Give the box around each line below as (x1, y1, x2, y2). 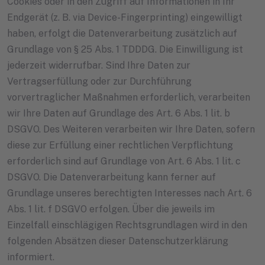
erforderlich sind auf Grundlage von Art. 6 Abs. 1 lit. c (7, 156, 241, 167)
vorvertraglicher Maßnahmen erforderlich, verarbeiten (7, 92, 250, 104)
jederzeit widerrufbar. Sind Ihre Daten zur (7, 60, 190, 72)
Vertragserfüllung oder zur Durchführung (7, 76, 192, 88)
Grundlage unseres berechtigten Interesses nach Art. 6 (7, 188, 252, 199)
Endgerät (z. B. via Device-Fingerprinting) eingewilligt (7, 12, 243, 24)
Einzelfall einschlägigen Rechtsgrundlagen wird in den (7, 219, 247, 231)
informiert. (7, 251, 54, 263)
